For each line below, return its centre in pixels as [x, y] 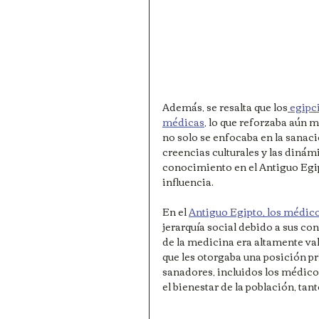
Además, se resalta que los [225, 107]
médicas [183, 122]
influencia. [188, 182]
